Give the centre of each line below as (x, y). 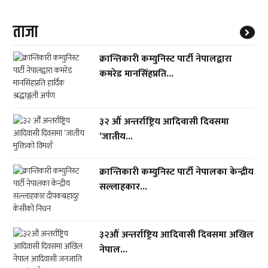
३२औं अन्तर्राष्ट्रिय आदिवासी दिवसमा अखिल (177, 235)
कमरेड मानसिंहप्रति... (137, 74)
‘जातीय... (116, 137)
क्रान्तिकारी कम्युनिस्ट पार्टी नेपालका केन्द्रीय (177, 172)
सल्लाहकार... (124, 187)
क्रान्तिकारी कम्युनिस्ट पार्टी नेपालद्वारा (166, 59)
